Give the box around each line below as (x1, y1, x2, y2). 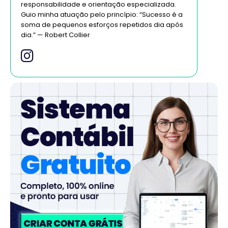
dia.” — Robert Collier (21, 30, 90, 40)
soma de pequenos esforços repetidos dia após (21, 19, 183, 30)
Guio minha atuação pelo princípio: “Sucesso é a (21, 9, 183, 19)
